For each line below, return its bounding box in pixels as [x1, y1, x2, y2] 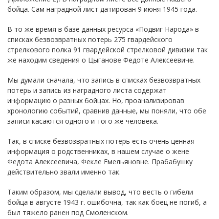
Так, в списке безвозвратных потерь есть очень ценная [7, 136, 195, 146]
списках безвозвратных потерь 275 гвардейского [7, 34, 173, 44]
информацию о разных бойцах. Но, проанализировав [7, 95, 184, 105]
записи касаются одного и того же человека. [7, 116, 158, 126]
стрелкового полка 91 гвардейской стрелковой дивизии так [7, 44, 208, 54]
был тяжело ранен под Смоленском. [7, 207, 129, 217]
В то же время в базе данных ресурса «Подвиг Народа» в [7, 24, 199, 34]
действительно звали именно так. [7, 167, 121, 176]
